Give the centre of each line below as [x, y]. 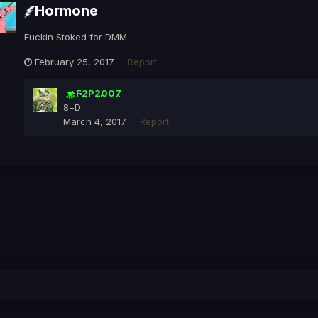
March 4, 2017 [95, 122]
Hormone [66, 11]
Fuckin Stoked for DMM [76, 37]
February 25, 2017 [75, 61]
